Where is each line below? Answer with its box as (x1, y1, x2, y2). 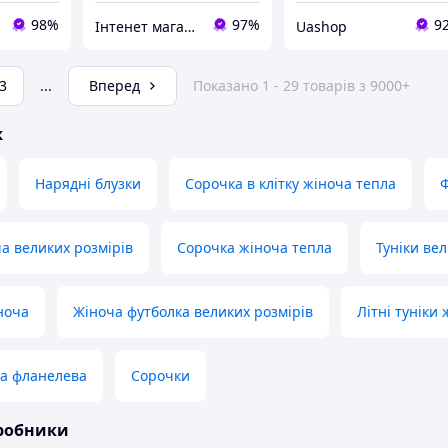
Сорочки (131, 366, 190, 386)
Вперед (89, 76, 140, 96)
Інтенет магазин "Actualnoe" (184, 16, 196, 36)
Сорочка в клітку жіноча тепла (185, 174, 396, 194)
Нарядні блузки (35, 174, 141, 194)
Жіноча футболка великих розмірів (73, 302, 313, 322)
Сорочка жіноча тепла (177, 238, 332, 258)
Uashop (296, 16, 348, 36)
